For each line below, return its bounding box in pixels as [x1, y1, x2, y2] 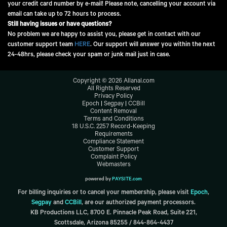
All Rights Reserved [87, 86, 140, 93]
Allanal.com [123, 78, 155, 85]
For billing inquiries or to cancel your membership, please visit [18, 190, 191, 197]
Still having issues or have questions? [8, 21, 111, 28]
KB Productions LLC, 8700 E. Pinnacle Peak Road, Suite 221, [30, 210, 197, 217]
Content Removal [90, 108, 137, 116]
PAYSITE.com [111, 177, 142, 182]
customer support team [8, 42, 74, 49]
